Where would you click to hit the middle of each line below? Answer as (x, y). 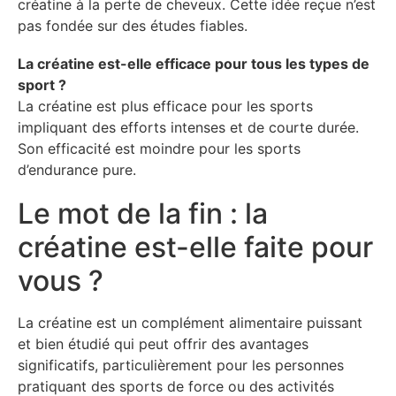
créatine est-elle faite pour (195, 247)
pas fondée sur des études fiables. (133, 25)
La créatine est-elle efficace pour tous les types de (194, 63)
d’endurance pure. (77, 169)
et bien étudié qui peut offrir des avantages (163, 344)
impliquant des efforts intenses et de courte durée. (188, 127)
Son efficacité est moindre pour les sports (159, 148)
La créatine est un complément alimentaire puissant (190, 323)
